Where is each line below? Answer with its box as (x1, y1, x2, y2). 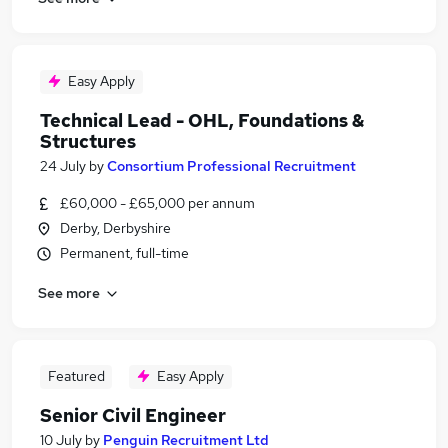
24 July (40, 157, 86, 175)
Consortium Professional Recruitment (107, 157, 356, 175)
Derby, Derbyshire (60, 219, 171, 237)
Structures (40, 130, 136, 153)
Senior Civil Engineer (40, 404, 226, 427)
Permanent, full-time (60, 244, 189, 262)
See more (38, 283, 100, 302)
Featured (47, 367, 105, 385)
